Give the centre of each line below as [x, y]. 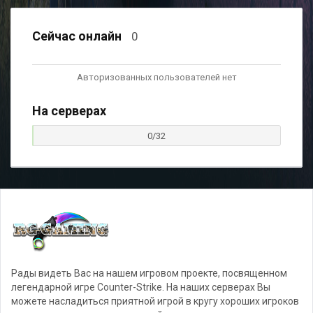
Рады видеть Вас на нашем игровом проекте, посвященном [149, 273]
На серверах [69, 111]
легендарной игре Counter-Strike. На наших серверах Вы [141, 287]
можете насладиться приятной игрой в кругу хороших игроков [155, 301]
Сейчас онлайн [78, 36]
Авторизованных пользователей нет [156, 77]
